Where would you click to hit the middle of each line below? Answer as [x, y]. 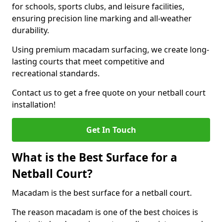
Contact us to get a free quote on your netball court [109, 93]
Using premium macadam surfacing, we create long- [111, 50]
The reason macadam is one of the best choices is [105, 212]
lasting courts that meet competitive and [88, 61]
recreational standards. [56, 73]
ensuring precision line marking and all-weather [102, 18]
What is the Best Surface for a [95, 157]
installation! [34, 105]
